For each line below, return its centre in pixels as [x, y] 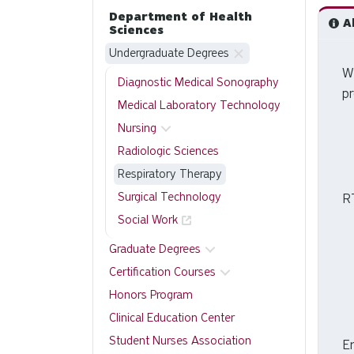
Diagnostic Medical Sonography [198, 82]
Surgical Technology [169, 197]
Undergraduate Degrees [169, 53]
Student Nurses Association [180, 341]
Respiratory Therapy [170, 174]
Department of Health [181, 17]
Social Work [148, 220]
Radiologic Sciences [168, 151]
